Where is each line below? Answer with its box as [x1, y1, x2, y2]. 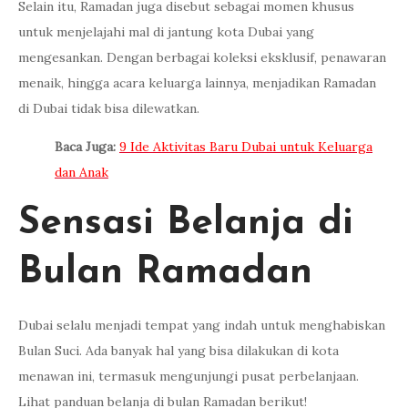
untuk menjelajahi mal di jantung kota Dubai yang [18, 23, 314, 40]
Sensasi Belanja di [18, 203, 353, 243]
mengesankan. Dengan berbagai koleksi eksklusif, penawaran [18, 48, 386, 66]
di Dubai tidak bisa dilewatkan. [18, 99, 199, 117]
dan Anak [55, 163, 108, 180]
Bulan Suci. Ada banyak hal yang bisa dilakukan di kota [18, 342, 339, 359]
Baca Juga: [55, 138, 119, 155]
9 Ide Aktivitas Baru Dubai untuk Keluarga [119, 138, 372, 155]
